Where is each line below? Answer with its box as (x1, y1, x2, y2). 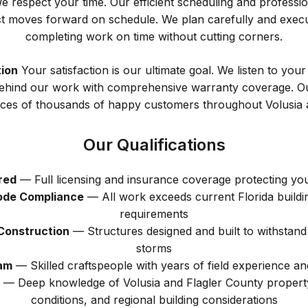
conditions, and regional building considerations (30, 293, 278, 307)
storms (136, 241, 172, 255)
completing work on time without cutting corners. (25, 30, 283, 43)
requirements (120, 207, 188, 221)
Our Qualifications (82, 135, 225, 155)
